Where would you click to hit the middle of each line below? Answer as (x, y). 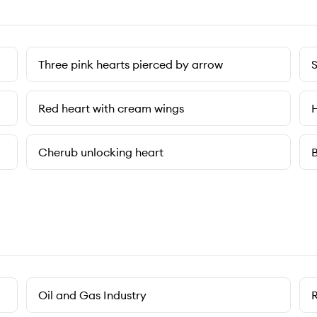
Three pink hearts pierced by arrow (131, 64)
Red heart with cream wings (111, 108)
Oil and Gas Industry (93, 295)
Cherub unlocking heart (101, 152)
